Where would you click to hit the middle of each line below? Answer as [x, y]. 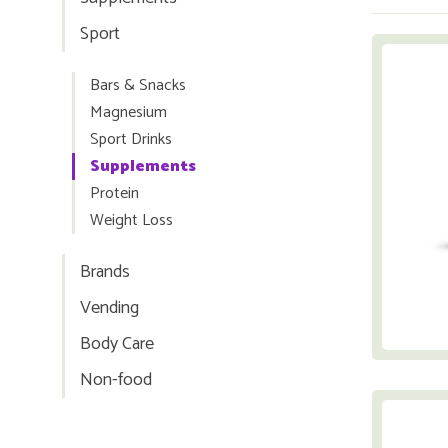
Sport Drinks [131, 139]
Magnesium [128, 112]
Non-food [116, 380]
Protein [114, 193]
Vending [109, 308]
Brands [105, 272]
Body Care [117, 344]
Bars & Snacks [138, 85]
